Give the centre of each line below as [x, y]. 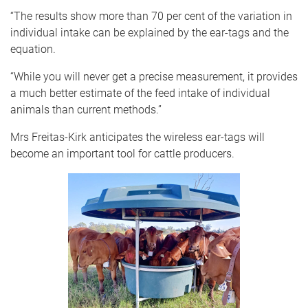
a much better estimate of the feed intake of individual [140, 93]
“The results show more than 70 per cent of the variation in [151, 16]
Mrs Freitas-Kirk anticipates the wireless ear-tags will [137, 137]
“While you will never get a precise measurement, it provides [154, 76]
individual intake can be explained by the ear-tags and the [150, 32]
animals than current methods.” [86, 109]
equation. [33, 49]
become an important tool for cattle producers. [122, 153]
